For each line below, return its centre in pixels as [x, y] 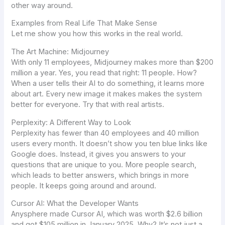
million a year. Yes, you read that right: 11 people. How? [104, 73]
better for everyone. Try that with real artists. [88, 105]
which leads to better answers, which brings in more [100, 175]
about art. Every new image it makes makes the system [107, 94]
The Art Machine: [41, 52]
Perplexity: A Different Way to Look [71, 122]
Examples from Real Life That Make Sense [84, 23]
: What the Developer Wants [91, 204]
